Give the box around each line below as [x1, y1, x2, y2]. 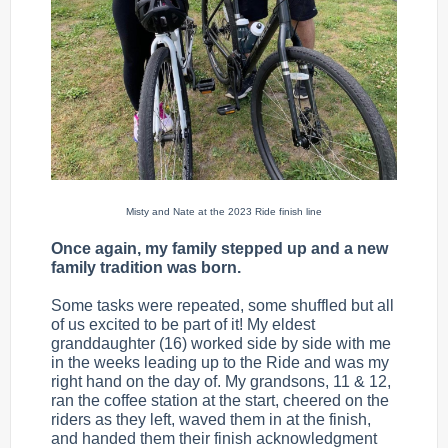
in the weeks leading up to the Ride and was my [51, 354, 389, 371]
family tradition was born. [51, 259, 241, 276]
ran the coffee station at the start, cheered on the [51, 392, 389, 409]
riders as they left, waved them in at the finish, [51, 411, 371, 428]
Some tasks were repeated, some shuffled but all [51, 297, 394, 314]
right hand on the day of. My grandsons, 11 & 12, [51, 373, 391, 390]
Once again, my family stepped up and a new [51, 240, 388, 257]
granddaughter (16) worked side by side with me [51, 335, 391, 352]
